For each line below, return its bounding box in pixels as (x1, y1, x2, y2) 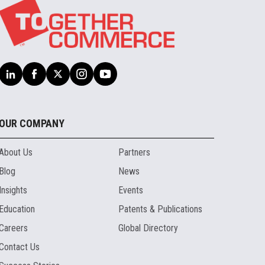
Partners (118, 147, 151, 159)
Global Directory (118, 222, 179, 234)
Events (118, 185, 144, 196)
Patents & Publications (118, 203, 203, 215)
